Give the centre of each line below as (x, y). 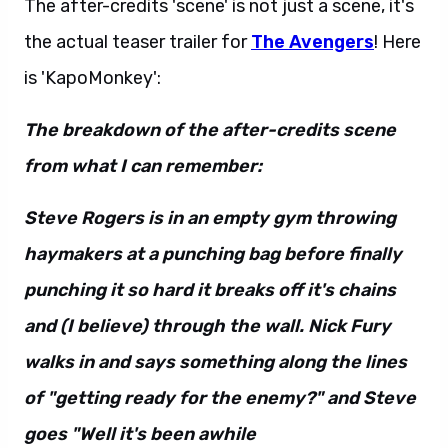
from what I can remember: (143, 166)
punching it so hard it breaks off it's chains (210, 290)
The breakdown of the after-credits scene (210, 130)
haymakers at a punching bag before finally (213, 254)
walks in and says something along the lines (215, 362)
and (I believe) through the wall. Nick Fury (207, 326)
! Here (397, 42)
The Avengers (312, 42)
